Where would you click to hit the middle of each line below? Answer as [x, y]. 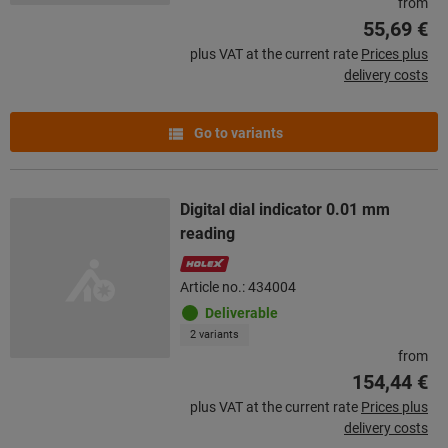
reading [207, 233]
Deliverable [241, 312]
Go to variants [236, 132]
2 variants [214, 334]
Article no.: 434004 [238, 286]
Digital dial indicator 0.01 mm [285, 209]
